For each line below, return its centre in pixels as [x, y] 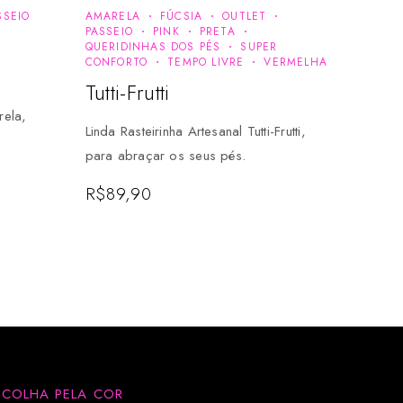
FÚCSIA [181, 16]
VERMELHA [296, 62]
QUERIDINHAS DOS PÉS [153, 46]
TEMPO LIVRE [206, 62]
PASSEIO [109, 31]
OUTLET [245, 16]
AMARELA [112, 16]
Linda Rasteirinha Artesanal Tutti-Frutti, [195, 131]
